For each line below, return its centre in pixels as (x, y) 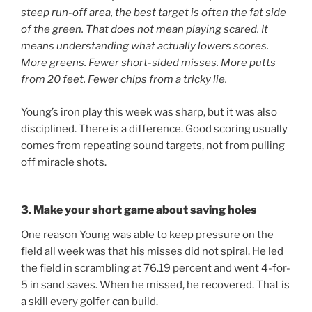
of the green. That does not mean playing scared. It (145, 30)
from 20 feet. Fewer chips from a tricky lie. (124, 80)
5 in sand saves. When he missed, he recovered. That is (155, 285)
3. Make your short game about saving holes (139, 210)
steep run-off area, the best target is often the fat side (154, 13)
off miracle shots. (64, 162)
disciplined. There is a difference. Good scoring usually (154, 128)
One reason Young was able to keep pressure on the (147, 235)
